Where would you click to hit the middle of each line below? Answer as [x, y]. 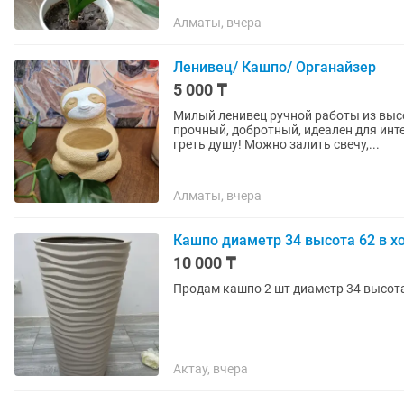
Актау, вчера [211, 369]
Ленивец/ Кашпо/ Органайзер [275, 67]
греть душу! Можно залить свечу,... [276, 144]
